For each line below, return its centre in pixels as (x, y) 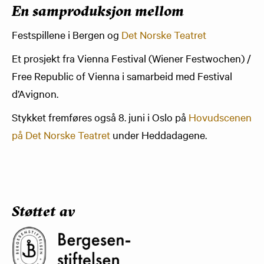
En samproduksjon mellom (98, 12)
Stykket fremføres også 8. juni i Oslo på (100, 117)
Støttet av (43, 212)
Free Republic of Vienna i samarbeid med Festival (122, 75)
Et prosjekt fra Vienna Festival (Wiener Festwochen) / (131, 58)
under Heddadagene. (159, 134)
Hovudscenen (220, 117)
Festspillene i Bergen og (67, 34)
